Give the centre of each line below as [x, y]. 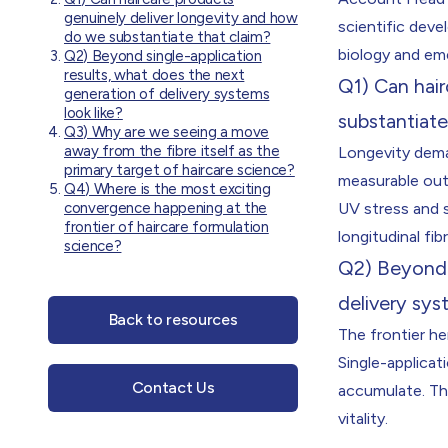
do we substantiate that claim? [167, 37]
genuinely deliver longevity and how [181, 18]
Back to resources [173, 319]
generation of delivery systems [167, 94]
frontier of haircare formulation [166, 227]
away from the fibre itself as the [172, 151]
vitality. [363, 418]
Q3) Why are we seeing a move [167, 132]
